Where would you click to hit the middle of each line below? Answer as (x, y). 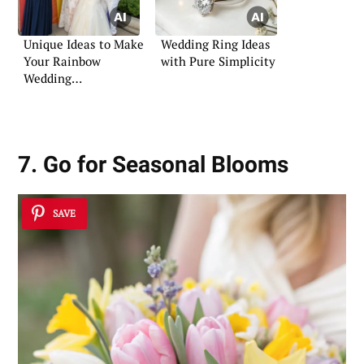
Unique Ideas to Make (84, 43)
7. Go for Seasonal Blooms (153, 165)
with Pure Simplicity (218, 61)
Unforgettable (62, 95)
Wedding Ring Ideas (216, 43)
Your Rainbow (62, 61)
